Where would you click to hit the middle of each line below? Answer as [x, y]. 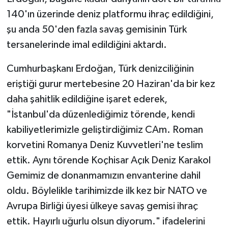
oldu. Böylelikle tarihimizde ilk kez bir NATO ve [107, 191]
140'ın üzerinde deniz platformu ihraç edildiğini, [110, 14]
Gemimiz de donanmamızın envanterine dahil [103, 175]
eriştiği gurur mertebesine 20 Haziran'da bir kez [111, 84]
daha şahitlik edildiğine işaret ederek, [87, 99]
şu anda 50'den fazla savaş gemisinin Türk [96, 29]
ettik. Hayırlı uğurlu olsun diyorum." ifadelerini [106, 221]
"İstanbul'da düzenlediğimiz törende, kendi [101, 114]
